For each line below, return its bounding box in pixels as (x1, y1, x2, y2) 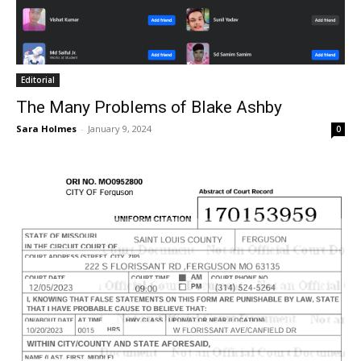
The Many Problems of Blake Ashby (16, 98, 282, 118)
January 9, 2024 (88, 122, 151, 135)
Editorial (21, 74, 55, 86)
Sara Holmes (16, 122, 77, 135)
